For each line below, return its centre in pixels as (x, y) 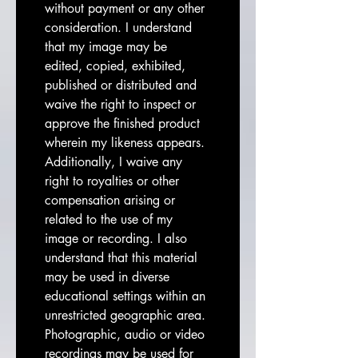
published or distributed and (121, 85)
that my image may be (106, 47)
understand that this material (121, 258)
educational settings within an (125, 296)
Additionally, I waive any (113, 162)
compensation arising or (110, 200)
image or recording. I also (116, 239)
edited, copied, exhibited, (115, 66)
